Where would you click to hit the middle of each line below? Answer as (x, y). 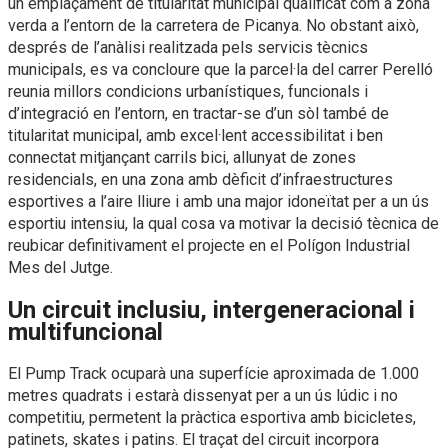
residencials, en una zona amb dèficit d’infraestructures (200, 180)
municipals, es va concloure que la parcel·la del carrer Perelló (220, 70)
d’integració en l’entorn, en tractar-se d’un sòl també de (198, 114)
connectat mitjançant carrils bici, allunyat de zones (182, 158)
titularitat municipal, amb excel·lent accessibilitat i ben (195, 136)
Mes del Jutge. (60, 268)
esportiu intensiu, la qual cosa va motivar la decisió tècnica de (223, 224)
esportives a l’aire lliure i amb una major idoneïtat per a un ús (218, 202)
